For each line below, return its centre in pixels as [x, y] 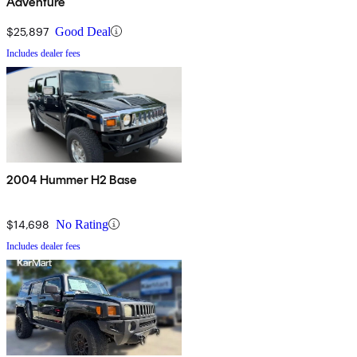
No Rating [82, 224]
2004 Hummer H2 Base [72, 179]
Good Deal [83, 31]
